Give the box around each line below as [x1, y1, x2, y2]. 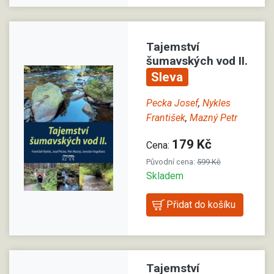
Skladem [146, 170, 183, 182]
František [146, 112, 185, 124]
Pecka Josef [146, 97, 198, 109]
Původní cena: [146, 157, 197, 167]
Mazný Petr [190, 112, 237, 124]
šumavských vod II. [146, 53, 248, 68]
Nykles [202, 97, 231, 109]
